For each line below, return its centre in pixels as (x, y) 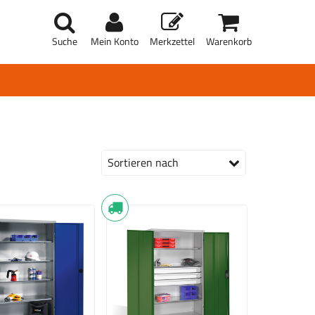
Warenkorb (229, 41)
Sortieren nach (143, 162)
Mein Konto (115, 41)
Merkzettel (172, 41)
